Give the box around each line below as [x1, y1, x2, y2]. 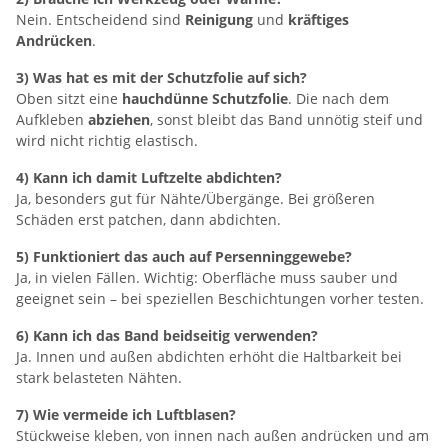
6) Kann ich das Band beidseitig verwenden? [16, 326, 318, 346]
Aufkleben [16, 110, 88, 130]
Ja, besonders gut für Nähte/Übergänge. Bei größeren [16, 189, 375, 209]
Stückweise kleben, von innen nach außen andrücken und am [16, 426, 429, 446]
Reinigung [185, 10, 253, 30]
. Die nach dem [288, 89, 389, 109]
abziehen [88, 110, 150, 130]
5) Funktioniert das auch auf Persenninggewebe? [16, 247, 352, 267]
